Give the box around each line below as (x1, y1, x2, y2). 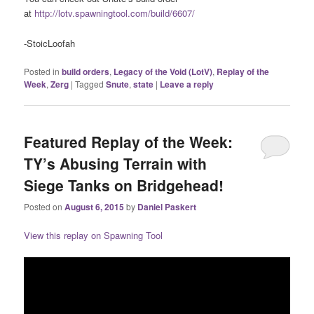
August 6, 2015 (64, 200, 125, 214)
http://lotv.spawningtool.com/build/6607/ (34, 6, 196, 20)
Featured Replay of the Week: (24, 130, 233, 152)
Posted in (24, 64, 60, 77)
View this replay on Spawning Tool (24, 228, 163, 243)
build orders (62, 64, 110, 78)
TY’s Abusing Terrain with (24, 152, 207, 174)
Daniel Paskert (137, 200, 197, 214)
